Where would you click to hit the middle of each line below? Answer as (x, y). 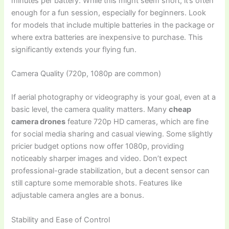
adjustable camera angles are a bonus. (78, 196)
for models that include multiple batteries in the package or (113, 25)
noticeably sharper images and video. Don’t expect (99, 159)
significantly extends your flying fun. (74, 49)
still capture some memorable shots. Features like (97, 183)
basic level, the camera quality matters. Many (90, 110)
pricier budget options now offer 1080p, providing (98, 146)
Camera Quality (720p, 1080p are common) (86, 74)
